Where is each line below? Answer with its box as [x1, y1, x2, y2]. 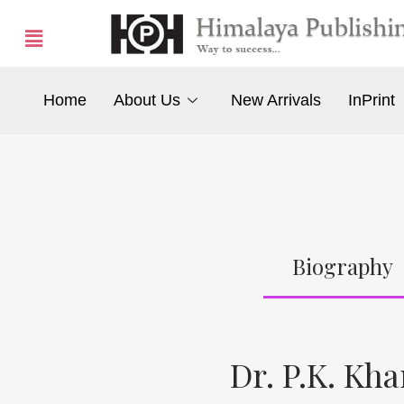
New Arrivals [231, 91, 322, 110]
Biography [291, 251, 393, 280]
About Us [113, 91, 180, 110]
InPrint [348, 91, 396, 110]
